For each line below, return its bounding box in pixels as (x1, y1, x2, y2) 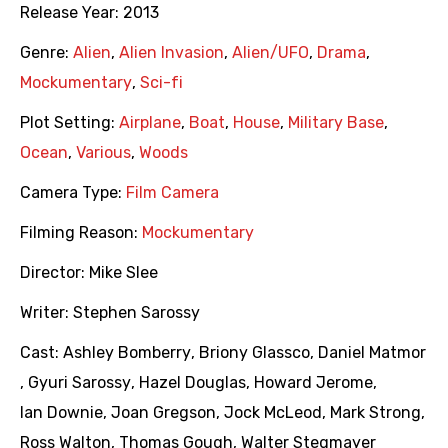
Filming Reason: (20, 223, 142, 243)
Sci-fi (140, 73, 183, 93)
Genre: (20, 43, 73, 63)
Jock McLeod (224, 403, 322, 423)
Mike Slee (89, 263, 158, 283)
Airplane (119, 113, 181, 133)
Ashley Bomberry (63, 343, 191, 363)
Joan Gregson (111, 403, 216, 423)
